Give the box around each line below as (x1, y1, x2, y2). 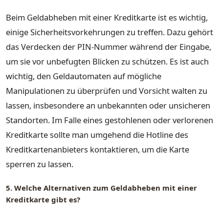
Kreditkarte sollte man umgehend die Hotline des (6, 129, 188, 140)
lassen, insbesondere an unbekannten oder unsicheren (6, 99, 210, 111)
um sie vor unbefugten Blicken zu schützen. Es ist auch (6, 55, 209, 67)
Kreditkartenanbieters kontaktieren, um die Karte (6, 143, 189, 155)
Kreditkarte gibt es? (6, 195, 80, 205)
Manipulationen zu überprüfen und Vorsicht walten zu (6, 85, 207, 96)
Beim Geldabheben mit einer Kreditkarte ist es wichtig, (6, 11, 208, 23)
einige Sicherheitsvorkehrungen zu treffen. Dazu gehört (6, 26, 213, 38)
